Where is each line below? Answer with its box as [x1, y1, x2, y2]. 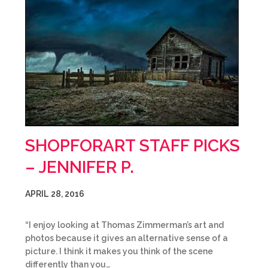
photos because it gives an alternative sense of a [25, 233, 228, 243]
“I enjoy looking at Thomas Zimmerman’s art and [25, 220, 224, 230]
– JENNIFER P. [25, 157, 134, 177]
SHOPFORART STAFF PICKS [25, 136, 240, 156]
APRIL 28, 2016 [25, 189, 84, 199]
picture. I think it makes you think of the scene [25, 246, 213, 256]
